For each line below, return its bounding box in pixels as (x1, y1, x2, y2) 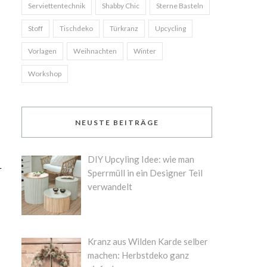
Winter (133, 46, 156, 55)
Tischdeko (60, 24, 93, 33)
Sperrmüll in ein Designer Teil (88, 167, 203, 178)
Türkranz (110, 24, 138, 33)
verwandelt (88, 181, 133, 192)
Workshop (28, 69, 61, 78)
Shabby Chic (102, 1, 139, 10)
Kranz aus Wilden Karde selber (88, 236, 209, 247)
